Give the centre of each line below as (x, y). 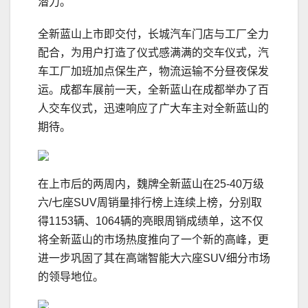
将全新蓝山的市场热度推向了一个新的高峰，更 (153, 240)
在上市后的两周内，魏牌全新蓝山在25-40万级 (151, 184)
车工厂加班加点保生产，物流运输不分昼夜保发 (153, 71)
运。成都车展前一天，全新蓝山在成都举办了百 (153, 90)
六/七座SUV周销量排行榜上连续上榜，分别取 (150, 203)
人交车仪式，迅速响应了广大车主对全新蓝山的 (153, 109)
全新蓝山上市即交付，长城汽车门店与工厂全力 (153, 34)
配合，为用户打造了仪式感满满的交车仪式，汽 (153, 53)
